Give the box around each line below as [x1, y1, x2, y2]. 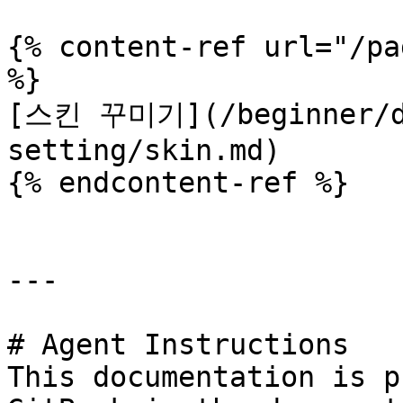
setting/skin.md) [7, 134, 281, 166]
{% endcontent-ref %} [7, 166, 349, 199]
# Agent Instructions [7, 328, 349, 361]
